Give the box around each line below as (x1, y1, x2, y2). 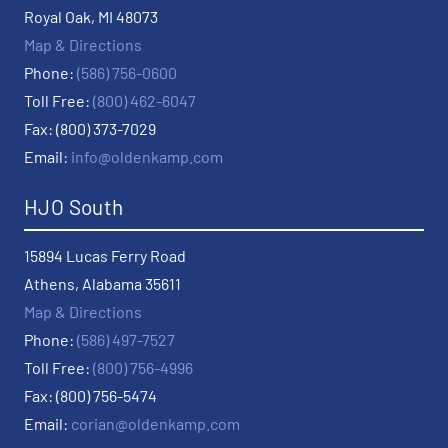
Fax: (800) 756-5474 (24, 386, 157, 406)
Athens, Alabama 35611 (24, 274, 181, 294)
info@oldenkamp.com (71, 147, 223, 167)
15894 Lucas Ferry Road (24, 246, 186, 266)
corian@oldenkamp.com (71, 414, 240, 434)
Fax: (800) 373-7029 (24, 119, 156, 139)
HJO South (24, 194, 124, 220)
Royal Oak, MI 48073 (24, 7, 158, 27)
